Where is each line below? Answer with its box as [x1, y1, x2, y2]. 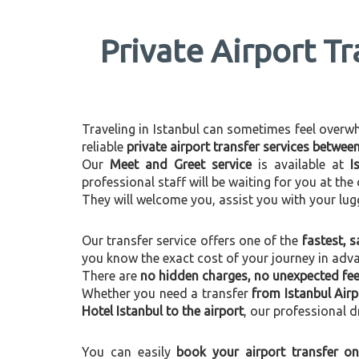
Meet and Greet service [109, 157, 252, 171]
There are [82, 268, 140, 283]
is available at [251, 157, 350, 171]
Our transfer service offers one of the [82, 233, 302, 248]
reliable [82, 139, 127, 154]
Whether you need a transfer [82, 286, 252, 301]
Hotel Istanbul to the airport [82, 304, 244, 318]
